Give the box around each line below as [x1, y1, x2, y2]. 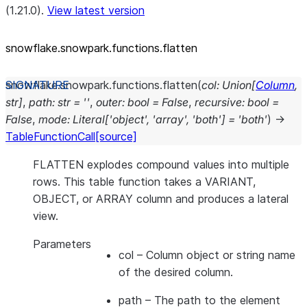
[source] [95, 130, 137, 143]
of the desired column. [119, 265, 233, 279]
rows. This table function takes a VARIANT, [33, 175, 256, 188]
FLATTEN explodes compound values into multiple [33, 158, 289, 171]
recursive [195, 95, 242, 109]
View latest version [47, 3, 145, 17]
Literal [73, 112, 105, 126]
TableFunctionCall [5, 130, 95, 143]
